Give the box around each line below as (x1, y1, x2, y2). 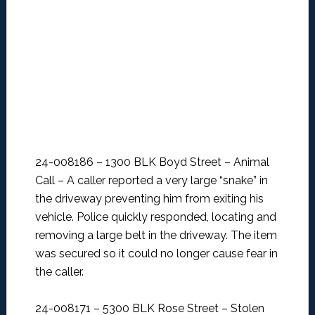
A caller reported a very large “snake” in (66, 174, 268, 188)
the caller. (34, 265, 84, 279)
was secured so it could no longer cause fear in (34, 247, 278, 261)
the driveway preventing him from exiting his (34, 192, 264, 206)
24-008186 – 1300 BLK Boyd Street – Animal (34, 155, 269, 169)
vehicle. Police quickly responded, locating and (34, 210, 276, 224)
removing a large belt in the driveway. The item (34, 229, 277, 243)
